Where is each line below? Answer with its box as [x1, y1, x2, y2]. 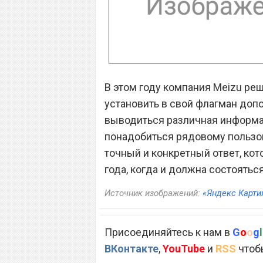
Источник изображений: [104, 188, 203, 199]
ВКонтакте [104, 242, 159, 255]
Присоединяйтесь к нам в [104, 226, 232, 239]
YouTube [163, 242, 205, 255]
